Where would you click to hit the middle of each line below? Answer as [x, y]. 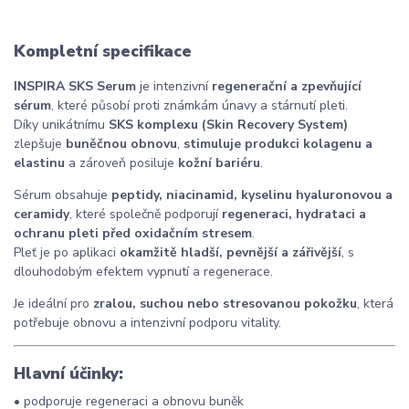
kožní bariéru [219, 163]
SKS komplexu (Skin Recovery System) [228, 125]
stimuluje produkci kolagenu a [278, 144]
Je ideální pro [53, 304]
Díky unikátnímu [61, 125]
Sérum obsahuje [63, 195]
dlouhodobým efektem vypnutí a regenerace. [143, 272]
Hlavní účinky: [68, 373]
